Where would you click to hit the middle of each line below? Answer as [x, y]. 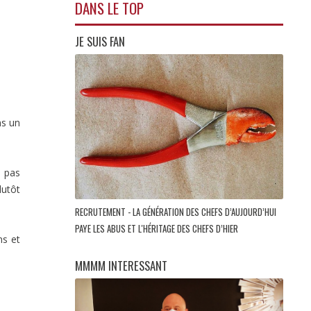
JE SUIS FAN [100, 42]
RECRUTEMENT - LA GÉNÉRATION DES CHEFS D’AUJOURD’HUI [176, 212]
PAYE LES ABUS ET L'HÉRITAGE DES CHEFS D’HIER [158, 228]
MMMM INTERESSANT [121, 266]
